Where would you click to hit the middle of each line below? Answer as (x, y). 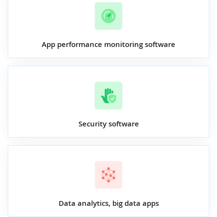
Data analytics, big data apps (108, 203)
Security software (108, 124)
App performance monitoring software (108, 44)
